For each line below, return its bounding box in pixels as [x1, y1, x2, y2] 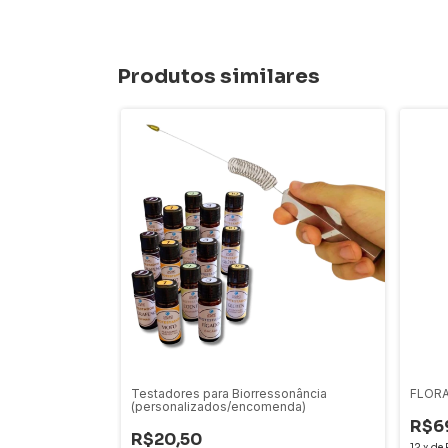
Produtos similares [117, 64, 320, 89]
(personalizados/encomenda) [131, 399, 306, 414]
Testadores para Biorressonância [131, 386, 327, 401]
